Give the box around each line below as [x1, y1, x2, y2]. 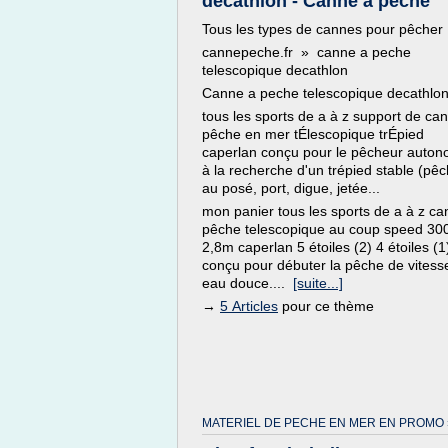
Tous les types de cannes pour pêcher [202, 21, 443, 37]
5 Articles [220, 298, 278, 314]
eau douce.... [202, 275, 293, 291]
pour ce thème [278, 298, 374, 314]
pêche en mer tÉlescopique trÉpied [202, 126, 424, 142]
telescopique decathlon [202, 62, 348, 78]
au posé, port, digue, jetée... [202, 180, 380, 196]
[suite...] [293, 275, 343, 291]
